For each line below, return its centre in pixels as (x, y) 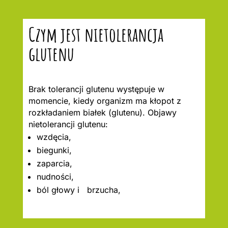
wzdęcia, (54, 137)
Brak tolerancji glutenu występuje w (96, 89)
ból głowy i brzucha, (78, 190)
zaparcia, (54, 163)
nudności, (55, 176)
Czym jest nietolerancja (96, 34)
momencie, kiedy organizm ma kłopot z (105, 101)
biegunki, (54, 150)
